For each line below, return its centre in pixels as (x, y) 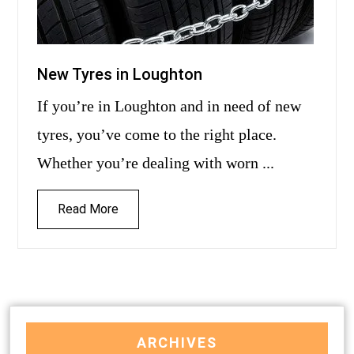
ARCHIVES (177, 343)
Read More (88, 209)
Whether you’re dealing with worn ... (156, 163)
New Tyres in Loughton (120, 75)
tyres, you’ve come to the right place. (157, 135)
